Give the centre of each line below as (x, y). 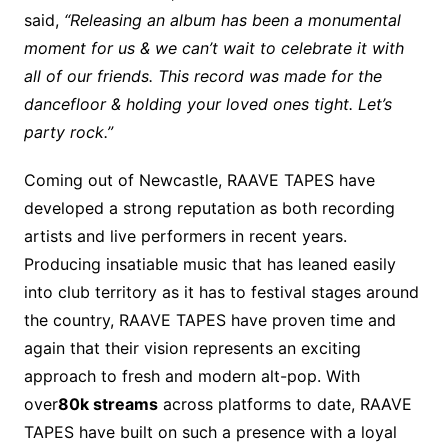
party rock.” (68, 132)
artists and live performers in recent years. (185, 236)
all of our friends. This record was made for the (202, 76)
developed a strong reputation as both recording (209, 208)
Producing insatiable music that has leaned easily (209, 264)
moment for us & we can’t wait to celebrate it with (213, 48)
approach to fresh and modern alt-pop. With (191, 376)
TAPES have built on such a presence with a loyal (210, 432)
